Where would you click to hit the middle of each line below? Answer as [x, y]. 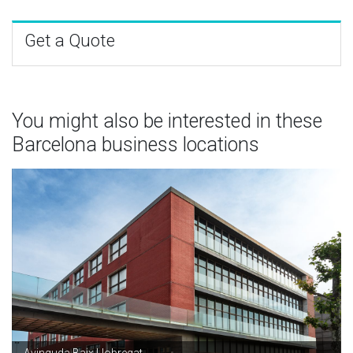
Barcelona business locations [136, 144]
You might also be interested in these [167, 121]
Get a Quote [70, 40]
